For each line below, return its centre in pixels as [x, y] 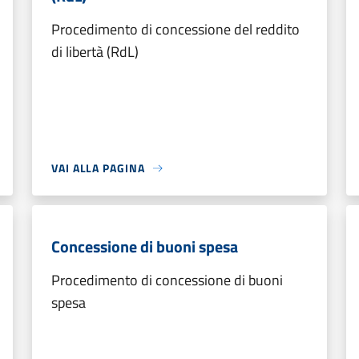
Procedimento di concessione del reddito [175, 29]
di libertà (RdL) [95, 52]
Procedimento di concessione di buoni [167, 280]
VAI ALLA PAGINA [98, 168]
